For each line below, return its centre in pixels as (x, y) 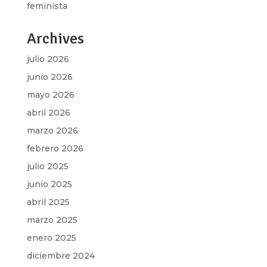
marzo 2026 (52, 131)
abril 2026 (48, 113)
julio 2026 (48, 59)
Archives (55, 39)
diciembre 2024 (60, 256)
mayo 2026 (50, 95)
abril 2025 (48, 202)
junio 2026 (49, 77)
